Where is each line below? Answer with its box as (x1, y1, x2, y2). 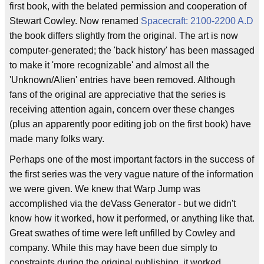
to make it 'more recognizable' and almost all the (9, 60, 209, 70)
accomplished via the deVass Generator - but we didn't (9, 199, 236, 209)
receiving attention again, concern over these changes (9, 104, 235, 114)
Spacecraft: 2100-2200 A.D (141, 16, 253, 26)
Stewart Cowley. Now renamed (9, 16, 141, 26)
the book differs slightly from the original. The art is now (9, 31, 238, 41)
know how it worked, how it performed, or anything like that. (9, 213, 255, 223)
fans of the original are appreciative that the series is (9, 90, 226, 100)
